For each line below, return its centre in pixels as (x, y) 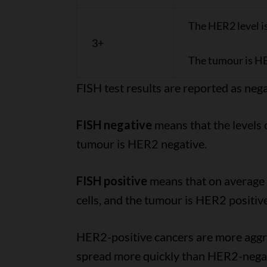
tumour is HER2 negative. (141, 144)
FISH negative (114, 125)
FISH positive (111, 181)
